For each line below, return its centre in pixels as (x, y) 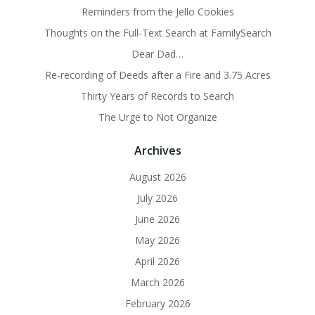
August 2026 (157, 177)
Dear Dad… (157, 54)
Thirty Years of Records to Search (157, 96)
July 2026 (157, 198)
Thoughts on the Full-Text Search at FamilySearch (157, 33)
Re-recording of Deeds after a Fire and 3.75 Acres (157, 75)
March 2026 (157, 283)
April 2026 (157, 262)
